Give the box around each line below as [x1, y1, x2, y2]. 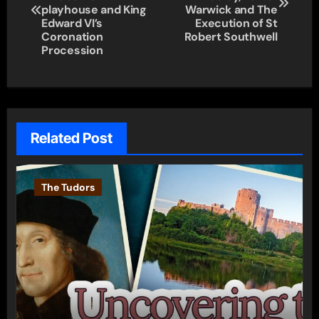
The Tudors [41, 180, 95, 194]
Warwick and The [185, 2, 278, 17]
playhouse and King [41, 2, 147, 17]
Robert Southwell [184, 29, 278, 44]
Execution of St [195, 16, 278, 31]
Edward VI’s [41, 16, 103, 31]
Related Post [30, 129, 113, 147]
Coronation [41, 29, 103, 44]
